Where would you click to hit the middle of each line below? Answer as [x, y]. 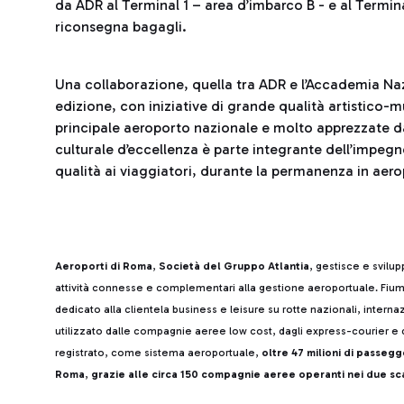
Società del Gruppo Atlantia [233, 266]
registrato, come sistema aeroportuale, [158, 353]
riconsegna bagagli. [123, 27]
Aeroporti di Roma [104, 266]
